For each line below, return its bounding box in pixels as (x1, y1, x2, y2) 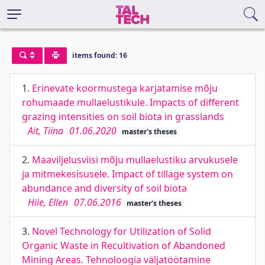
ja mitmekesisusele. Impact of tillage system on (22, 167, 233, 180)
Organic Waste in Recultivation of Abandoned (22, 239, 225, 252)
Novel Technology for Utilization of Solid (32, 225, 211, 238)
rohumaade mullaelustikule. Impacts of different (22, 96, 239, 109)
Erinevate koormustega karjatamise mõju (32, 82, 218, 95)
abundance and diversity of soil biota (22, 182, 187, 195)
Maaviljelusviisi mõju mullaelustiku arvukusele (32, 153, 238, 166)
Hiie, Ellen (28, 196, 68, 209)
